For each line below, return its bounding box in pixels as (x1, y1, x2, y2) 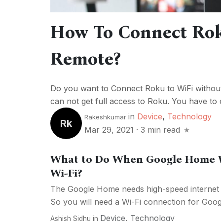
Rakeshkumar (84, 113, 126, 121)
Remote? (50, 47, 120, 70)
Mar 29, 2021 (84, 125, 136, 135)
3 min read (141, 125, 180, 135)
